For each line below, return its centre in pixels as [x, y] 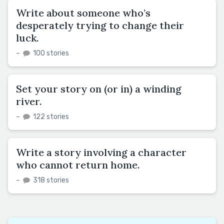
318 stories [50, 180]
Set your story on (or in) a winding [99, 88]
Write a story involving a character [101, 152]
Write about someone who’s [83, 12]
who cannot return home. [78, 164]
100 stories [50, 53]
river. [29, 101]
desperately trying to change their [100, 25]
